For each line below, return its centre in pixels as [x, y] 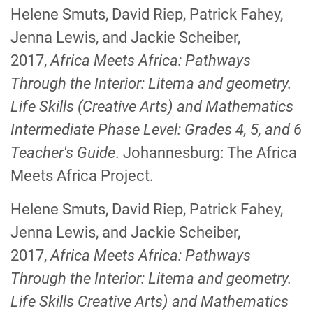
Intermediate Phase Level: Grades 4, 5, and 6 [156, 130]
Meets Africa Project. [82, 176]
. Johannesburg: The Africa [206, 153]
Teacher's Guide [63, 153]
